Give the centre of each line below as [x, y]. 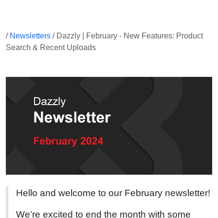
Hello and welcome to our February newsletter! [113, 193]
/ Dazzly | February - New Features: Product [127, 36]
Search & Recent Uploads [51, 47]
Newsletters [30, 36]
